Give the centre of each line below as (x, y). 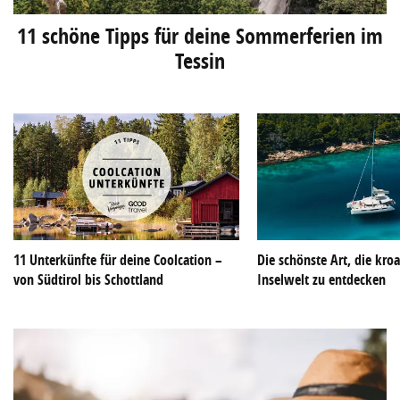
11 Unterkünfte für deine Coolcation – (118, 260)
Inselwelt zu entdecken (322, 280)
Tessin (200, 60)
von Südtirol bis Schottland (88, 280)
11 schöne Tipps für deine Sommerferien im (200, 35)
